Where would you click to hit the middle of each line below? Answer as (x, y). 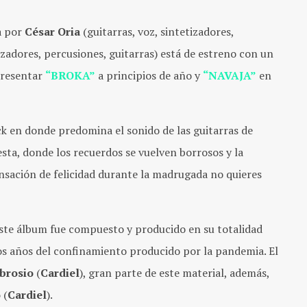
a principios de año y (150, 75)
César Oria (52, 31)
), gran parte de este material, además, (175, 272)
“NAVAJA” (230, 75)
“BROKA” (70, 75)
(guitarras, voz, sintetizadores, (157, 31)
